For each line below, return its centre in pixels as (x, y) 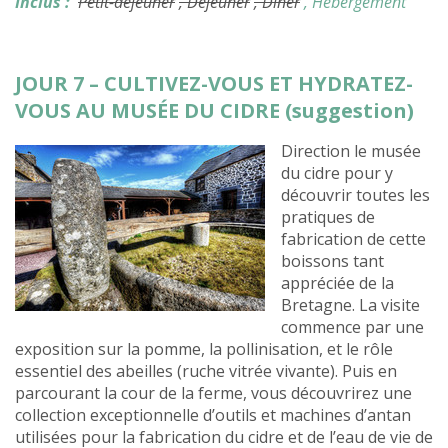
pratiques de (328, 217)
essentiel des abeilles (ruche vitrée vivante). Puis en (206, 371)
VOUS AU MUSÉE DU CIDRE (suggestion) (214, 111)
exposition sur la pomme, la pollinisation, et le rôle (204, 349)
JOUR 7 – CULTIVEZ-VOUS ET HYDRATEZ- (214, 84)
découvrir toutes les (355, 195)
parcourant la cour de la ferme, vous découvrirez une (213, 393)
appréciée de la (337, 283)
